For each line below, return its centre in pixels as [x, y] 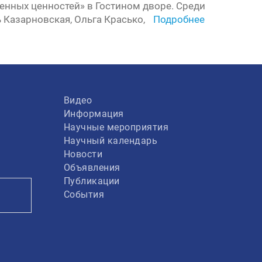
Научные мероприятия [116, 127]
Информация [94, 114]
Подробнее [179, 19]
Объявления [92, 168]
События [84, 194]
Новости [83, 154]
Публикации [92, 181]
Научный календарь [110, 141]
